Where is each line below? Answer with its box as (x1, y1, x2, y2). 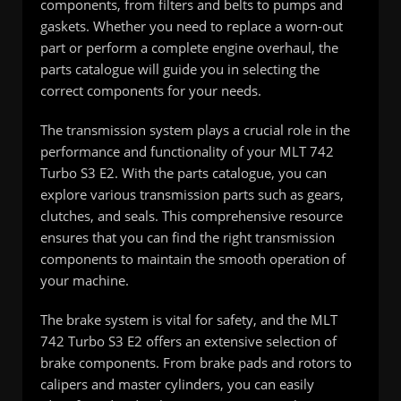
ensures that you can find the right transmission (40, 228, 335, 247)
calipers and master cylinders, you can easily (40, 375, 314, 394)
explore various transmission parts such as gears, (40, 185, 344, 204)
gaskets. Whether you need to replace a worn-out (40, 17, 343, 36)
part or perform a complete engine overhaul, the (40, 38, 338, 57)
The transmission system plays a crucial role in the (40, 121, 350, 140)
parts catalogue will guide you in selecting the (40, 60, 320, 79)
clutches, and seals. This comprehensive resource (40, 207, 343, 226)
